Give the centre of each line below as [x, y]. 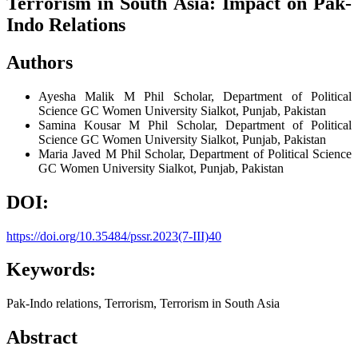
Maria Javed [72, 153]
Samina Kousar [84, 125]
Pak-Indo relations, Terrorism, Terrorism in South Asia [143, 304]
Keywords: [51, 270]
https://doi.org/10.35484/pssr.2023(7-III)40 [114, 236]
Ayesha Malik [81, 96]
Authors [40, 62]
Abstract [42, 338]
